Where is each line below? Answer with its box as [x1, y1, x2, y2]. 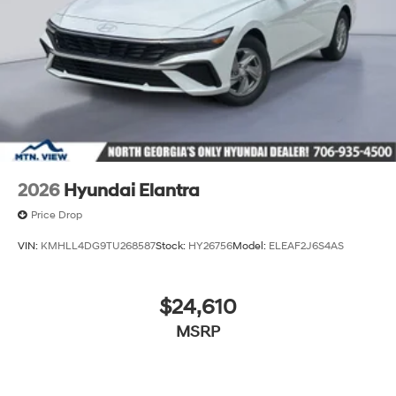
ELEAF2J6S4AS [269, 239, 344, 253]
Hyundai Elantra [64, 179, 200, 202]
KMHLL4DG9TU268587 [41, 239, 156, 253]
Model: [232, 239, 269, 253]
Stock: [156, 239, 188, 253]
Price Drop [31, 208, 82, 222]
